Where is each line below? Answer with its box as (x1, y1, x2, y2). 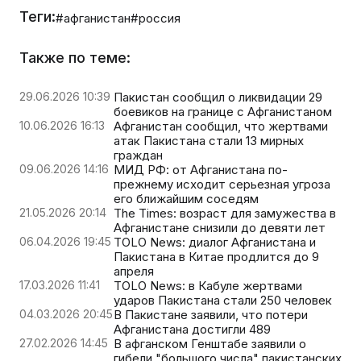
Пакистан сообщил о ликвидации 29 (114, 89, 322, 106)
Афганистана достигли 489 (114, 322, 271, 338)
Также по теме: (19, 49, 131, 67)
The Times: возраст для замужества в (114, 205, 336, 222)
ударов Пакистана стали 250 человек (114, 293, 332, 309)
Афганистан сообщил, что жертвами (114, 118, 328, 135)
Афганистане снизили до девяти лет (114, 220, 326, 236)
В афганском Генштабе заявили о (114, 336, 306, 352)
